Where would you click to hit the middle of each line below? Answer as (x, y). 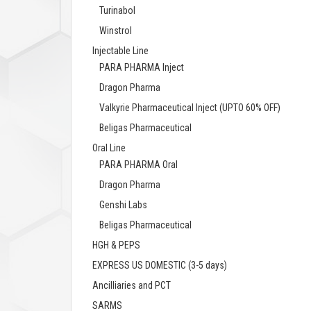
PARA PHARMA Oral (138, 165)
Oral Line (109, 148)
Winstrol (116, 31)
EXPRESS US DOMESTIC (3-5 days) (160, 266)
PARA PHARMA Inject (142, 68)
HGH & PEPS (116, 245)
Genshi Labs (123, 205)
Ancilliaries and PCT (132, 286)
